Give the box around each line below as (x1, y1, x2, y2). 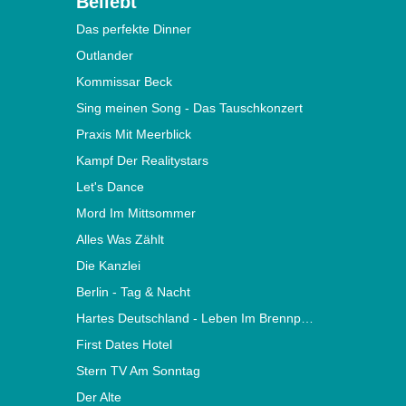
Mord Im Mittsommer (75, 206, 196, 221)
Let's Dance (75, 179, 144, 195)
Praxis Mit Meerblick (75, 127, 191, 142)
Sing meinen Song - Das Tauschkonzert (75, 101, 303, 116)
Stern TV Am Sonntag (75, 363, 200, 379)
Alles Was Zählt (75, 232, 164, 247)
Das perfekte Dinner (75, 22, 191, 37)
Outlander (75, 48, 133, 63)
